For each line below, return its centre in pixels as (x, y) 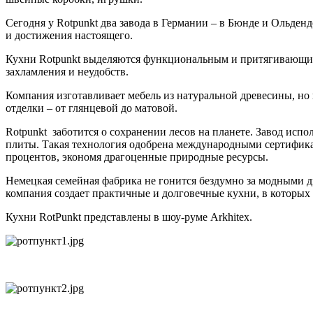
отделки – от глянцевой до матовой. (94, 108)
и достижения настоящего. (69, 35)
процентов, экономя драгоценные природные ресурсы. (137, 156)
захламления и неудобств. (67, 71)
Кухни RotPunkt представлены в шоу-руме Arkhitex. (129, 217)
